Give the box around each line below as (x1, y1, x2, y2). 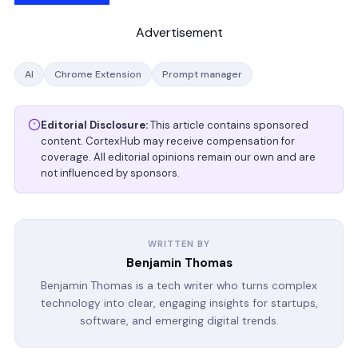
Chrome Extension (54, 67, 141, 81)
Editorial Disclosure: (41, 117, 148, 132)
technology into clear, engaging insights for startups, (40, 295, 318, 310)
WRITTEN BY (147, 237, 211, 249)
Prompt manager (162, 67, 242, 81)
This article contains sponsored (148, 117, 308, 132)
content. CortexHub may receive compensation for (41, 133, 295, 148)
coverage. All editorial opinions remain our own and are (41, 149, 316, 164)
